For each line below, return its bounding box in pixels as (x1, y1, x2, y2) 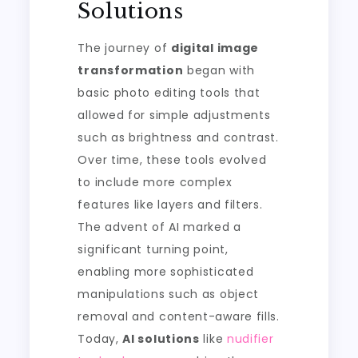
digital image (170, 40, 260, 57)
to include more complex (78, 174, 233, 191)
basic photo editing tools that (78, 85, 261, 101)
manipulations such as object (78, 286, 260, 303)
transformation (78, 62, 184, 79)
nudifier (226, 331, 274, 348)
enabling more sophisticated (78, 264, 254, 280)
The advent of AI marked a (78, 219, 241, 236)
